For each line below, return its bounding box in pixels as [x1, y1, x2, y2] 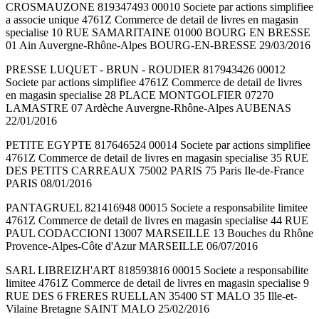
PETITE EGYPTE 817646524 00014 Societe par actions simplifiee [6, 139, 310, 152]
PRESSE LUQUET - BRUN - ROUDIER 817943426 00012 [6, 63, 286, 76]
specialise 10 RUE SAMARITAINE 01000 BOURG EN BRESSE [6, 26, 310, 39]
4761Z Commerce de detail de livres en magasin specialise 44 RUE [6, 214, 308, 227]
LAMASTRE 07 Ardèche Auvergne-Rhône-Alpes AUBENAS [6, 102, 291, 115]
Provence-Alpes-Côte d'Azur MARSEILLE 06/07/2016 [6, 240, 258, 253]
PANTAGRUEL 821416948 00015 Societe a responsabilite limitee [6, 202, 308, 214]
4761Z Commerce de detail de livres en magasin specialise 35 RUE [6, 152, 308, 164]
